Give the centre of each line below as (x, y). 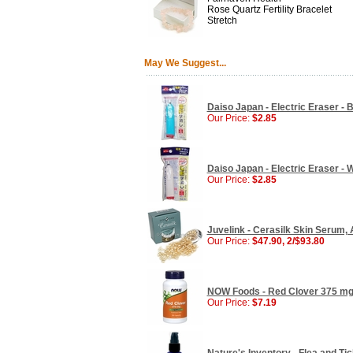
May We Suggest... (185, 63)
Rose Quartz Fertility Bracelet (269, 9)
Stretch (222, 20)
